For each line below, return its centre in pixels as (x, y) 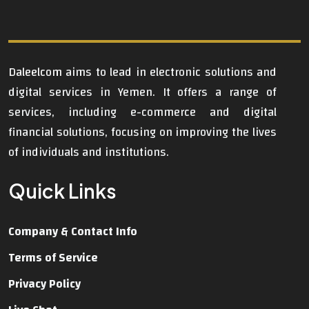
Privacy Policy (44, 284)
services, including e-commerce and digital (142, 112)
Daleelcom (35, 72)
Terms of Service (53, 258)
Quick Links (62, 191)
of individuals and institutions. (89, 152)
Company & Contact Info (73, 232)
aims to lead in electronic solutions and (169, 72)
